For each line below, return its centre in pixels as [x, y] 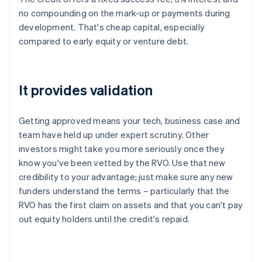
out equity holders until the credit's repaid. [104, 219]
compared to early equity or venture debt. [104, 41]
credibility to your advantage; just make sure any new [126, 177]
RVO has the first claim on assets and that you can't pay [131, 205]
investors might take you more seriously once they [122, 149]
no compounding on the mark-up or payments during [125, 13]
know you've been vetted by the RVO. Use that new [122, 163]
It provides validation [86, 90]
